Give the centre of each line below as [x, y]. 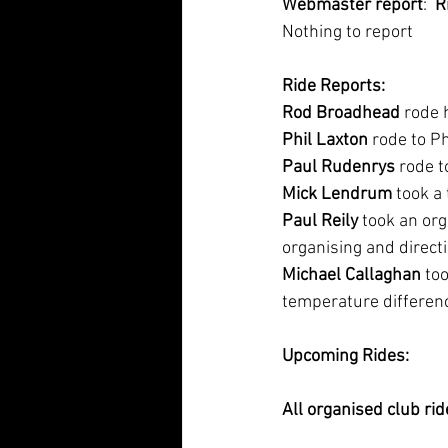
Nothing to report [347, 32]
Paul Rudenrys [338, 167]
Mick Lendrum [337, 194]
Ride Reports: [333, 86]
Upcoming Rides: [345, 356]
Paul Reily [320, 221]
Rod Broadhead [341, 113]
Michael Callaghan [351, 275]
